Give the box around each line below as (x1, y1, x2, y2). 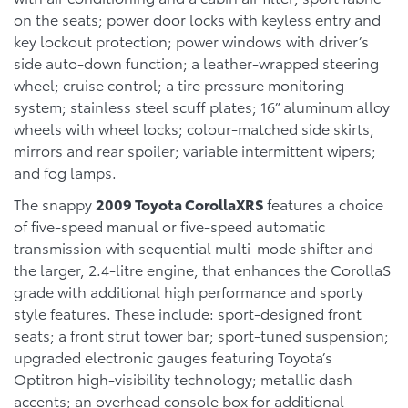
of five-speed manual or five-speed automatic (14, 215, 325, 237)
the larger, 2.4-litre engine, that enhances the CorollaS (14, 259, 391, 280)
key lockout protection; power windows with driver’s (14, 30, 369, 52)
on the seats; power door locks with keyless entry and (14, 8, 381, 30)
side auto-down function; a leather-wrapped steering (14, 52, 379, 74)
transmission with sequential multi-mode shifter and (14, 237, 373, 259)
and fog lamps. (14, 161, 117, 183)
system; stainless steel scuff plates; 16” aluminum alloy (14, 96, 390, 117)
